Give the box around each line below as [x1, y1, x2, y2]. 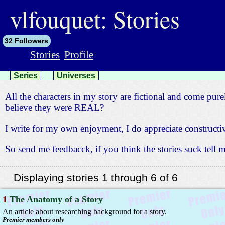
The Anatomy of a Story [10, 194, 103, 205]
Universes [57, 71, 95, 80]
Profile [64, 48, 93, 60]
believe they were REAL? [5, 102, 104, 113]
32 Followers [5, 37, 49, 45]
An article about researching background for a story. [3, 207, 167, 216]
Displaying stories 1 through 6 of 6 [13, 172, 178, 184]
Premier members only [3, 216, 64, 224]
